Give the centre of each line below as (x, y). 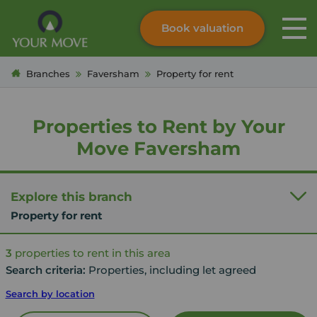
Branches (48, 73)
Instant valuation (97, 85)
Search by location (50, 293)
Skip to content (198, 35)
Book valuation (202, 28)
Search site (70, 69)
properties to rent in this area (91, 253)
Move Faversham (158, 148)
